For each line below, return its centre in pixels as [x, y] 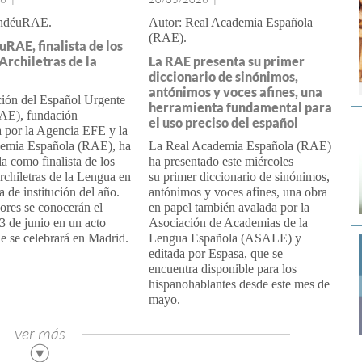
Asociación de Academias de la [228, 223]
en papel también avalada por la [229, 207]
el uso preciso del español [223, 122]
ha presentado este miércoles [221, 161]
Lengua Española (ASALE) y [225, 238]
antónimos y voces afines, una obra [238, 192]
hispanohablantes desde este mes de [239, 284]
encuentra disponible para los [222, 269]
